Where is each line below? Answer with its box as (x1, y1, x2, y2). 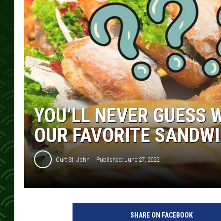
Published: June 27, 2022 (96, 155, 159, 163)
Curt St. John (56, 155, 90, 163)
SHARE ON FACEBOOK (130, 211, 193, 220)
